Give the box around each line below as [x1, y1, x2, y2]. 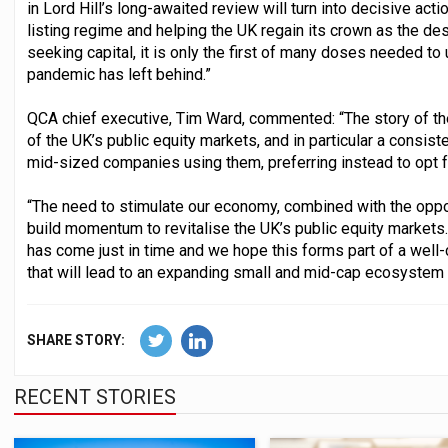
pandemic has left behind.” [27, 65, 211, 85]
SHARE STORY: [27, 332, 125, 349]
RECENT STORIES [14, 385, 176, 410]
